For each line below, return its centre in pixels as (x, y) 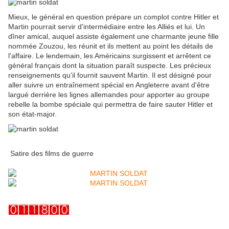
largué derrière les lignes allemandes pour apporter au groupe (109, 95)
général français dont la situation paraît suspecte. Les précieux (110, 66)
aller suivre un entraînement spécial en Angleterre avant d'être (109, 85)
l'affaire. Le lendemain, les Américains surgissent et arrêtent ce (110, 56)
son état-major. (32, 114)
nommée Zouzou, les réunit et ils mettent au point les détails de (111, 46)
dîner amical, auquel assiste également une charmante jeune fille (113, 37)
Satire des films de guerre (51, 154)
